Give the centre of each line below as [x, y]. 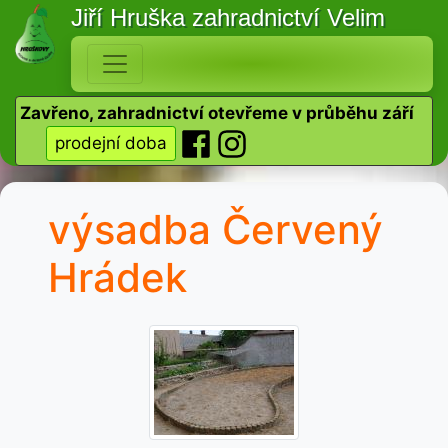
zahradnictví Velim [288, 17]
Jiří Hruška [131, 17]
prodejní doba [110, 143]
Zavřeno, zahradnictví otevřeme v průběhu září [217, 113]
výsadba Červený [215, 229]
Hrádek [117, 277]
